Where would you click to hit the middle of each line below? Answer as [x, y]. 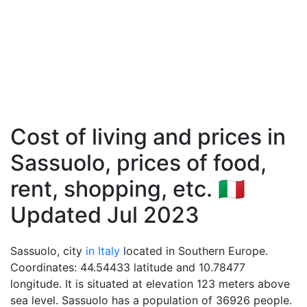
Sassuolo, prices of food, [138, 163]
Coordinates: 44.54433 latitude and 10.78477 [128, 267]
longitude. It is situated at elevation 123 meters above [150, 284]
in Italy [103, 251]
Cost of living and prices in [148, 137]
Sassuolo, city [48, 251]
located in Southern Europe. [194, 251]
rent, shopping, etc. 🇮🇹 [128, 189]
